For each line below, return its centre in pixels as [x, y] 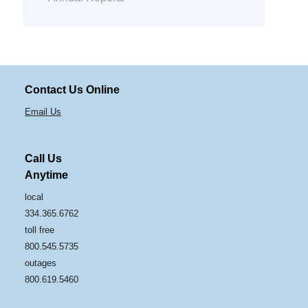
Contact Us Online [73, 90]
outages [41, 263]
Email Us [43, 112]
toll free [40, 230]
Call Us [44, 158]
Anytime [47, 175]
